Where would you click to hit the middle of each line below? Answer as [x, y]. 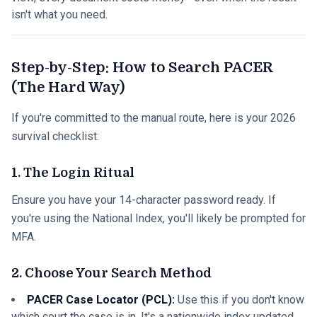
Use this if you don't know [240, 300]
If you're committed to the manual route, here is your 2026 [154, 118]
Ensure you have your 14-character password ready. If [144, 200]
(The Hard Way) [68, 87]
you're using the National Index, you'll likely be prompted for [158, 218]
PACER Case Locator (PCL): [101, 300]
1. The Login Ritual [73, 173]
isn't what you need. [59, 15]
